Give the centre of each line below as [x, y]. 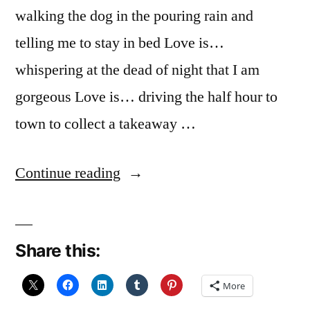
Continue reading [68, 173]
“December [155, 173]
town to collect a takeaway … [106, 124]
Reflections [155, 200]
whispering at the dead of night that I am [137, 70]
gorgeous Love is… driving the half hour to [146, 97]
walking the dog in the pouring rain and [134, 16]
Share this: [58, 251]
